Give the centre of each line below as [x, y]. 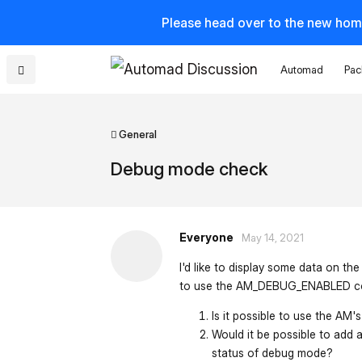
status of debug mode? [272, 352]
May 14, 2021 [273, 237]
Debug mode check [189, 168]
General [138, 135]
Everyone [206, 237]
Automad [302, 69]
